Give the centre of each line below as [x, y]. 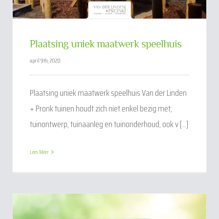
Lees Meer [39, 152]
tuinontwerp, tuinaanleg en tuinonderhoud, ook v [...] [109, 124]
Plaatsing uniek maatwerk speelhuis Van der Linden [108, 93]
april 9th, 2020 [45, 61]
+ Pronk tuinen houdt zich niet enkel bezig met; [101, 109]
